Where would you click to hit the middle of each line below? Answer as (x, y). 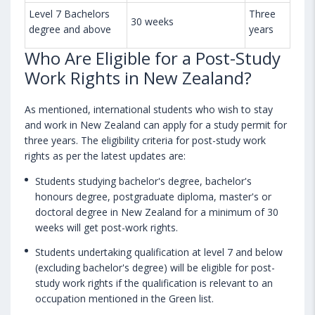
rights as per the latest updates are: (105, 155)
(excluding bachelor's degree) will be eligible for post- (155, 267)
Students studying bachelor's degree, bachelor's (143, 181)
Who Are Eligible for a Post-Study (153, 58)
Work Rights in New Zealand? (138, 77)
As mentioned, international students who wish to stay (149, 109)
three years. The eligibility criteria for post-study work (145, 140)
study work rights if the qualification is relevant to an (154, 283)
